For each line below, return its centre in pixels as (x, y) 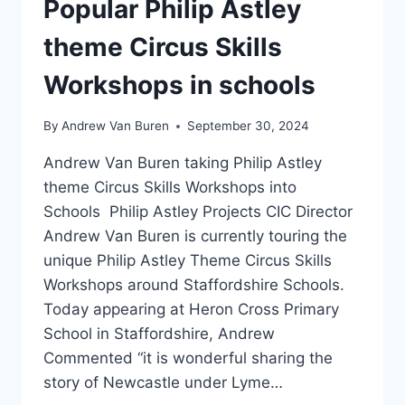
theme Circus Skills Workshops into (170, 187)
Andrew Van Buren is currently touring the (195, 236)
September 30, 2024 (249, 126)
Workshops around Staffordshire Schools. (194, 285)
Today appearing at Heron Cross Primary (191, 309)
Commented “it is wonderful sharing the (188, 358)
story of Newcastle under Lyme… (163, 382)
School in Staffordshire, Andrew (159, 334)
